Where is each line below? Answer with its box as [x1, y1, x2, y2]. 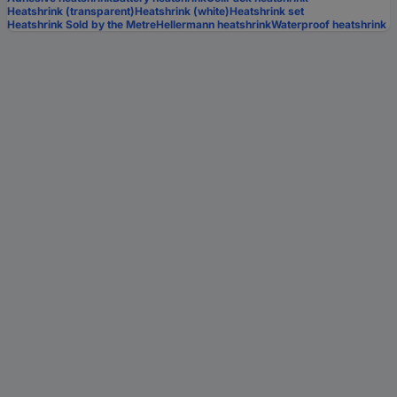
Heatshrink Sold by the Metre [7, 18, 156, 31]
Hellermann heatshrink [156, 18, 271, 31]
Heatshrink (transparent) [7, 4, 135, 18]
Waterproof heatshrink [271, 18, 386, 31]
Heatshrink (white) [135, 4, 230, 18]
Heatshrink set [230, 4, 304, 18]
